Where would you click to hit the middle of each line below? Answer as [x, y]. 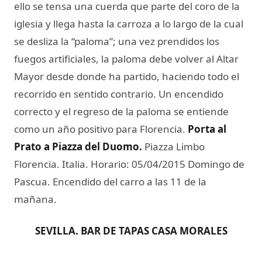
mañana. [35, 199]
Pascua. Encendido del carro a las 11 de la [110, 182]
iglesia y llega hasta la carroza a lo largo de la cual [129, 24]
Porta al [207, 129]
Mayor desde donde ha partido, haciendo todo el [127, 77]
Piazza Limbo [173, 147]
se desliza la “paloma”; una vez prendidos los [117, 42]
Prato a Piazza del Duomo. [78, 147]
